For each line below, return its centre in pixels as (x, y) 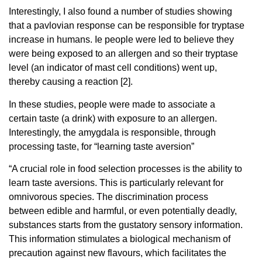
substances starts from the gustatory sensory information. (126, 225)
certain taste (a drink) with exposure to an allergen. (113, 118)
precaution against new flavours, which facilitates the (118, 253)
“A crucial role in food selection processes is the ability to (125, 169)
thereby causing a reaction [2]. (71, 82)
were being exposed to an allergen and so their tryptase (123, 54)
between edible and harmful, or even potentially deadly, (123, 211)
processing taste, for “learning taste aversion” (101, 146)
